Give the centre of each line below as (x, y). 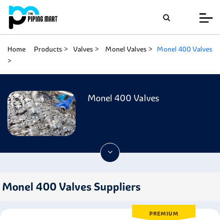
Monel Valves (125, 49)
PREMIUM (164, 214)
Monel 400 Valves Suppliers (71, 187)
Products (48, 49)
